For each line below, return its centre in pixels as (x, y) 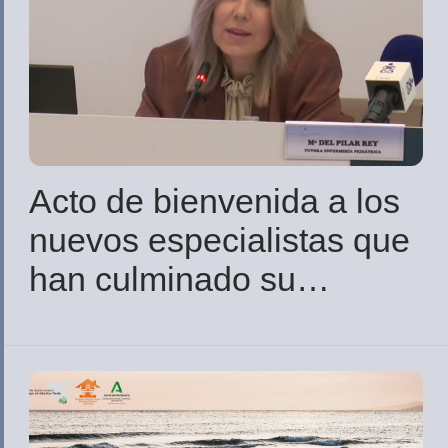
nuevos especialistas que (219, 240)
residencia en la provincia (221, 318)
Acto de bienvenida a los (214, 201)
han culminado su (162, 279)
